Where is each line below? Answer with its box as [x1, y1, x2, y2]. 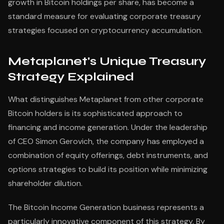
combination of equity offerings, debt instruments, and [8, 150, 208, 160]
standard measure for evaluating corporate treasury [8, 11, 201, 21]
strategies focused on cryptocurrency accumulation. [8, 25, 202, 35]
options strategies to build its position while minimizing [8, 164, 207, 174]
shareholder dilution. [8, 178, 82, 188]
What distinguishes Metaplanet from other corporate [8, 94, 203, 104]
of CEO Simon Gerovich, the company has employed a [8, 136, 204, 146]
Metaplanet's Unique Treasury [8, 54, 206, 68]
